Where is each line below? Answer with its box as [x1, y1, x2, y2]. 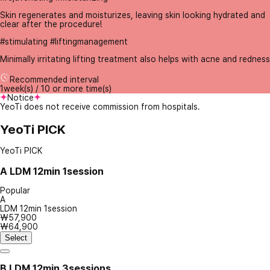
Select [5, 233, 27, 243]
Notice [7, 93, 34, 103]
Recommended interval [10, 75, 99, 85]
